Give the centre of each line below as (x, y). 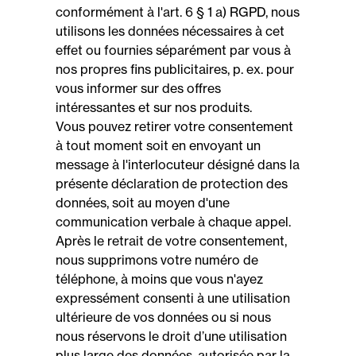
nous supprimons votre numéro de (157, 260)
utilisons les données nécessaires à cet (170, 31)
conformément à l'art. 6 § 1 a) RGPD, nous (178, 12)
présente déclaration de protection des (172, 184)
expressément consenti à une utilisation (173, 298)
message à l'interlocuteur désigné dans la (178, 164)
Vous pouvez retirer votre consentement (174, 126)
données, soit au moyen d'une (143, 203)
